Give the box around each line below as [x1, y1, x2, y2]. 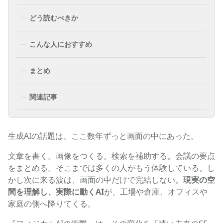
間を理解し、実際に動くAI [8, 186, 104, 197]
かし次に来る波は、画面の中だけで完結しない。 [8, 174, 183, 185]
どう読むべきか [29, 12, 78, 22]
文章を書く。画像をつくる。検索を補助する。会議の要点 [8, 150, 215, 161]
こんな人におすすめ [29, 39, 92, 49]
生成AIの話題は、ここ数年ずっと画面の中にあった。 [8, 130, 199, 141]
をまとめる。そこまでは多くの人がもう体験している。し [8, 162, 215, 173]
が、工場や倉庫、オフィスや [104, 186, 208, 197]
